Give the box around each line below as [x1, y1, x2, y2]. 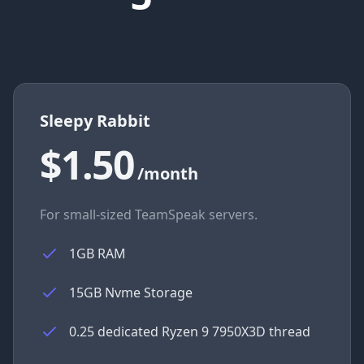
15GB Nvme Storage [69, 284, 193, 301]
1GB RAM [69, 245, 126, 262]
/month [137, 162, 198, 184]
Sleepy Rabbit [40, 110, 150, 132]
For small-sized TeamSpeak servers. [40, 206, 258, 223]
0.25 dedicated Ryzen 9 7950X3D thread [69, 323, 310, 340]
